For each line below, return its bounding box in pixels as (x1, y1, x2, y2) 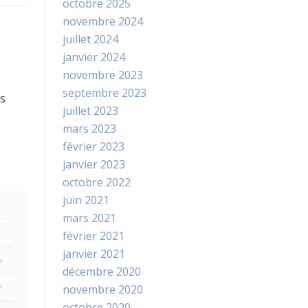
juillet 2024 (63, 32, 118, 47)
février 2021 (63, 228, 124, 244)
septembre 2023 (63, 85, 146, 101)
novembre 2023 (63, 67, 143, 83)
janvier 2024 (63, 49, 125, 65)
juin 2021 (63, 192, 109, 208)
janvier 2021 (63, 246, 125, 262)
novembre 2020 (63, 282, 143, 298)
